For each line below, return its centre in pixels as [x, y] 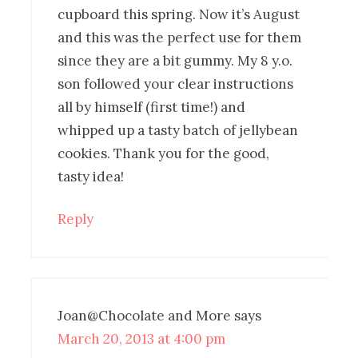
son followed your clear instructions [176, 84]
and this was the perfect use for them [180, 37]
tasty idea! [91, 176]
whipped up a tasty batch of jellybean [178, 130]
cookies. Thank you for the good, [164, 153]
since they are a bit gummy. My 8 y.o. [175, 60]
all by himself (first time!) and [152, 107]
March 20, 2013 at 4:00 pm [142, 338]
